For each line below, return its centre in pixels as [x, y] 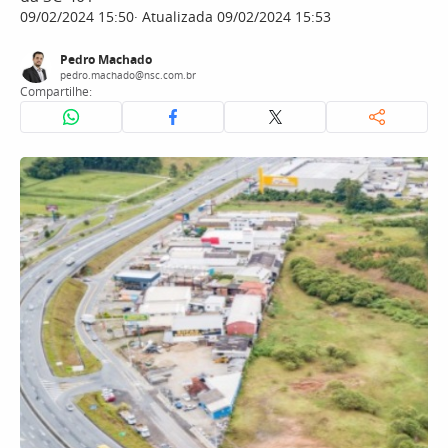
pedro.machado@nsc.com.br [128, 75]
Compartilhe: [56, 91]
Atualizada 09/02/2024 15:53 [234, 16]
